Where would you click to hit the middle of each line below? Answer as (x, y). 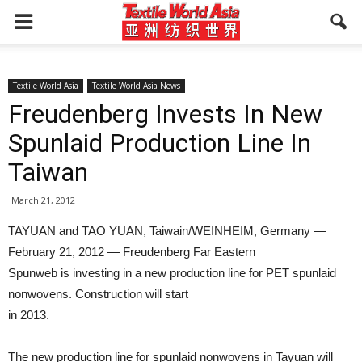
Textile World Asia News (136, 86)
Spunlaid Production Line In (160, 143)
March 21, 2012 (43, 200)
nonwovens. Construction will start (98, 294)
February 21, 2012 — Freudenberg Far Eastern (132, 252)
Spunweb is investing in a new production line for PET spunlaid (172, 273)
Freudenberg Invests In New (165, 114)
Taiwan (48, 172)
